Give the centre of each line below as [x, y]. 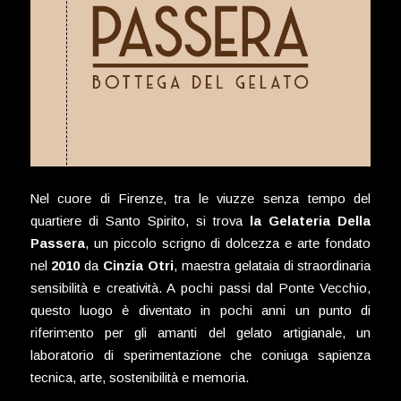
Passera [57, 243]
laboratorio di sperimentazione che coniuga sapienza [200, 355]
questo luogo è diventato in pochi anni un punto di [200, 311]
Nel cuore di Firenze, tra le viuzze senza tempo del [200, 199]
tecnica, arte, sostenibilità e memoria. [139, 378]
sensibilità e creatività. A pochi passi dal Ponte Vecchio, [200, 288]
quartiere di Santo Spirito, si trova [140, 221]
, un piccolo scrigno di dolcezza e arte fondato [228, 243]
